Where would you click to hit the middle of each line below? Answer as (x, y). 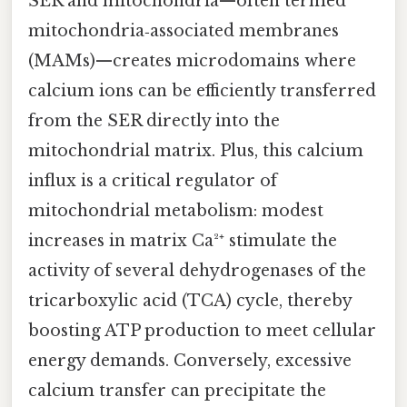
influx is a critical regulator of (153, 181)
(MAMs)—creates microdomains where (192, 61)
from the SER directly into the (154, 121)
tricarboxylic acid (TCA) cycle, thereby (190, 301)
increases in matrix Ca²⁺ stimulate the (183, 241)
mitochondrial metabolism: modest (176, 211)
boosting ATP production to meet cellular (202, 331)
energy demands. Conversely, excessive (190, 361)
